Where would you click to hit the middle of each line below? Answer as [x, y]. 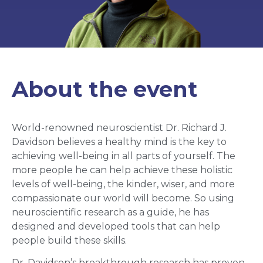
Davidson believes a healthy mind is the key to [119, 141]
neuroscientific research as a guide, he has [110, 212]
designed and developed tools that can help [116, 226]
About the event [105, 89]
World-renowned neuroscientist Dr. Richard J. [119, 127]
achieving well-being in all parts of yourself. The [124, 156]
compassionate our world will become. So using [123, 198]
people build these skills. [69, 240]
